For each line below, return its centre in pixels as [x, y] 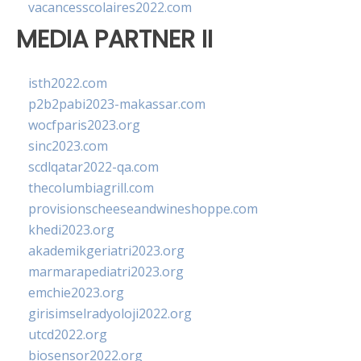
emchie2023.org [76, 293]
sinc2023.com [68, 146]
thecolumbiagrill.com [91, 188]
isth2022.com [68, 83]
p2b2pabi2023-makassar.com [117, 104]
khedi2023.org [71, 230]
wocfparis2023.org [84, 125]
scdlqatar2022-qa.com [93, 167]
